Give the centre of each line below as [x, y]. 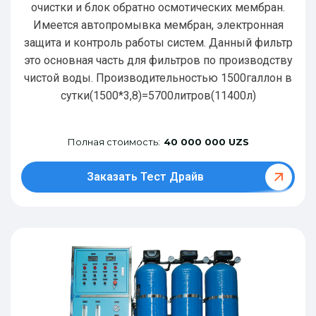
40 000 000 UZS [206, 141]
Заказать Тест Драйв [145, 176]
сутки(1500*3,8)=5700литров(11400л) [158, 95]
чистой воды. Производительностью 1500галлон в [158, 78]
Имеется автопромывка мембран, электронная [158, 25]
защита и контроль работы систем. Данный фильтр [158, 42]
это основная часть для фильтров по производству [158, 60]
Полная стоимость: [114, 141]
